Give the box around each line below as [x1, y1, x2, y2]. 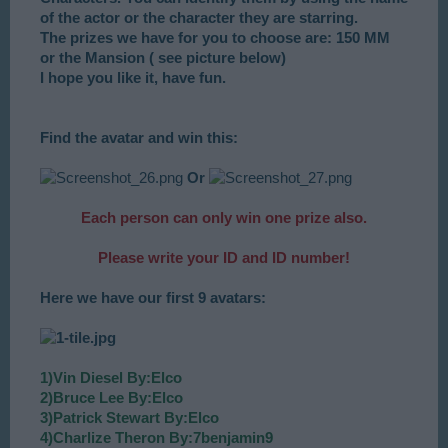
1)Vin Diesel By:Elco [40, 370, 182, 386]
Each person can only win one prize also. [81, 210, 367, 226]
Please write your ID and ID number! [98, 250, 350, 266]
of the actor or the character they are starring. [40, 10, 358, 26]
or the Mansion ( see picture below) [40, 50, 286, 66]
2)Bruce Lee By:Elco [40, 390, 183, 406]
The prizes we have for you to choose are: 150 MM [40, 30, 390, 46]
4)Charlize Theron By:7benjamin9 [40, 430, 273, 446]
